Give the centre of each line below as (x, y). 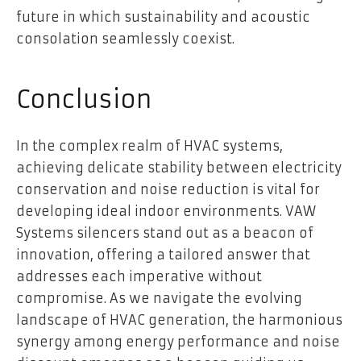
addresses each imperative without (139, 277)
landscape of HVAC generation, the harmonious (179, 320)
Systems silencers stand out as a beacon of (165, 233)
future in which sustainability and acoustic (163, 17)
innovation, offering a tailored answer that (163, 255)
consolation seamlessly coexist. (125, 39)
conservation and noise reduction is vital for (168, 190)
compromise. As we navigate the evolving (159, 299)
